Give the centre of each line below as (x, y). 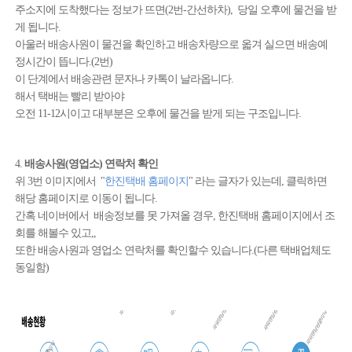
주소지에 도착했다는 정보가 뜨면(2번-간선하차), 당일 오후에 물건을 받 (175, 10)
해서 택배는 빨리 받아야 (70, 96)
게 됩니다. (37, 27)
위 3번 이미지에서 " (59, 181)
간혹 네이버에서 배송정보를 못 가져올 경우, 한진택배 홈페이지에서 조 (174, 216)
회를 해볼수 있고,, (55, 233)
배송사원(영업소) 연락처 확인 (91, 164)
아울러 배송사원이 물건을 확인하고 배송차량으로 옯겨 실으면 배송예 (171, 44)
